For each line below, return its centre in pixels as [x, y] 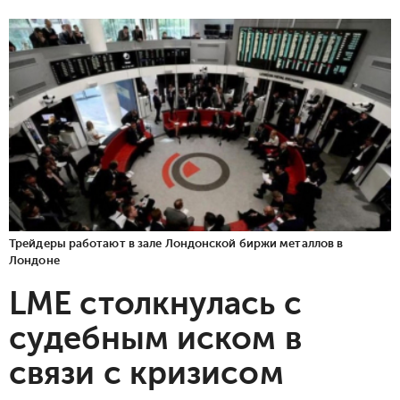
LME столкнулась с [155, 303]
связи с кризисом [146, 373]
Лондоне [34, 260]
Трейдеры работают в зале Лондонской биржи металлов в [176, 243]
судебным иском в [155, 338]
